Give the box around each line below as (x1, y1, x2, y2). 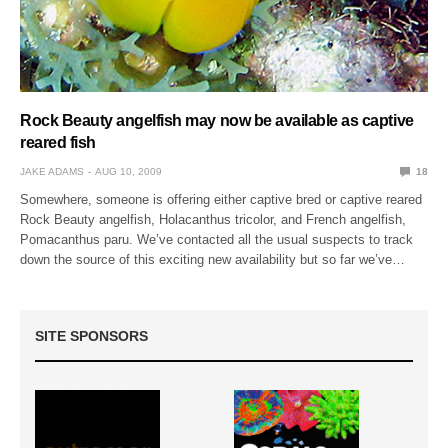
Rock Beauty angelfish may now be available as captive (20, 111, 414, 129)
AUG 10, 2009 (95, 165, 162, 177)
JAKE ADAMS (20, 165, 84, 177)
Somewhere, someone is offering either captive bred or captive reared (20, 191, 423, 207)
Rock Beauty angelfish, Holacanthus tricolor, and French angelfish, (20, 211, 407, 227)
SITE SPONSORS (35, 327, 148, 344)
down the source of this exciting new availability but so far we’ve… (20, 251, 406, 267)
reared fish (20, 133, 96, 151)
